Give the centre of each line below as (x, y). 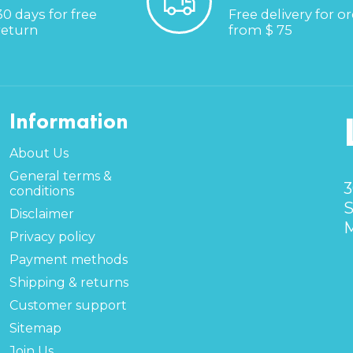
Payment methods (68, 259)
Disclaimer (41, 214)
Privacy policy (52, 236)
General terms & (60, 176)
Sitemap (35, 328)
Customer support (68, 305)
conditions (41, 191)
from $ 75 (260, 30)
